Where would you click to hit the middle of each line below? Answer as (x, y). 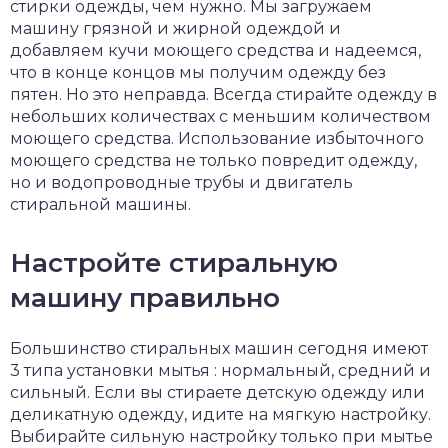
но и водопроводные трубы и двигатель (181, 182)
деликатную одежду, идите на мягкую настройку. (220, 414)
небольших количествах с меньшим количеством (220, 116)
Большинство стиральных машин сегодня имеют (219, 348)
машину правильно (145, 297)
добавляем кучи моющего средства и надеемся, (215, 50)
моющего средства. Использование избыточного (217, 138)
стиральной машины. (100, 204)
